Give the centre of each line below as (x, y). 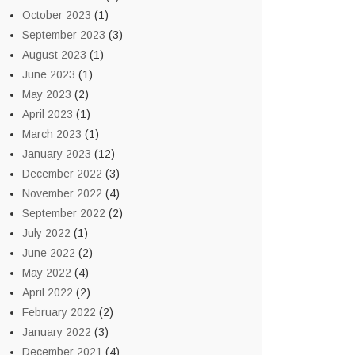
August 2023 (54, 55)
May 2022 (47, 273)
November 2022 (62, 193)
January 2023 (57, 154)
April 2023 (48, 114)
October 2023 (57, 15)
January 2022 (57, 332)
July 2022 (46, 233)
